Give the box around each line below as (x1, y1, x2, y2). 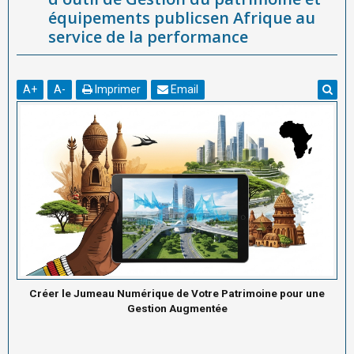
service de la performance (48, 26, 248, 47)
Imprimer (92, 83, 141, 96)
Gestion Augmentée (126, 302, 228, 314)
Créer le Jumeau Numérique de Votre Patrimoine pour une (29, 287, 325, 299)
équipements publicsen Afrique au (48, 7, 315, 28)
